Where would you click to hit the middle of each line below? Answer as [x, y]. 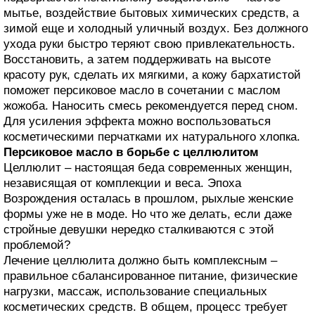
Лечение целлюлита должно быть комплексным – [140, 260]
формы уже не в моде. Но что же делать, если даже [148, 214]
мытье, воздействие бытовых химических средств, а [151, 13]
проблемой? [37, 245]
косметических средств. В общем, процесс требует [146, 307]
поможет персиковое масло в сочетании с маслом [142, 90]
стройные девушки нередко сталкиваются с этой [139, 229]
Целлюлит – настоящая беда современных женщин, [148, 167]
